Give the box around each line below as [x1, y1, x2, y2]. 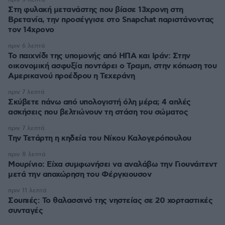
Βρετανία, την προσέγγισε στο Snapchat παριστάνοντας [8, 15, 214, 25]
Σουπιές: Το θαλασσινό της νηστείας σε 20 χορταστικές [8, 195, 212, 206]
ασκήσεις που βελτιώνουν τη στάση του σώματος [8, 107, 188, 118]
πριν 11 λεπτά [8, 187, 47, 194]
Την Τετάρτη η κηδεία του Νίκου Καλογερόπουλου [8, 133, 191, 144]
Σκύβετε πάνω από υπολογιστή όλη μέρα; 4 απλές [8, 97, 191, 107]
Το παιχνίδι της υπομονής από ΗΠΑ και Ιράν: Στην [8, 51, 190, 61]
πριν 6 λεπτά [8, 42, 45, 50]
